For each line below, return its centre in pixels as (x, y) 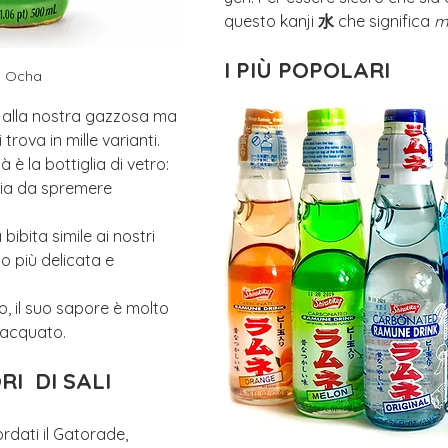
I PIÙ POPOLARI (307, 70)
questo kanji (271, 21)
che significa (384, 21)
